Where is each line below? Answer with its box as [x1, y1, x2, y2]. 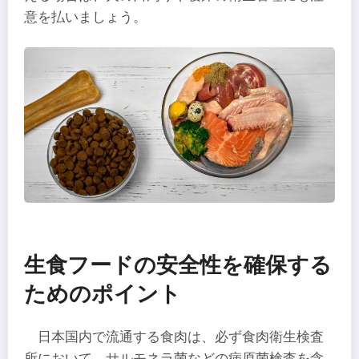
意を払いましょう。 [24, 9, 147, 25]
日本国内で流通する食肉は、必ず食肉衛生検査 [38, 329, 325, 345]
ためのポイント [24, 281, 181, 307]
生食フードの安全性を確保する [24, 252, 332, 278]
